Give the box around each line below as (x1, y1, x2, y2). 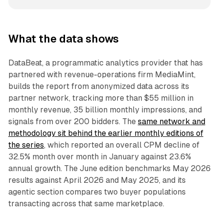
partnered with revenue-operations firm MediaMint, (8, 70, 196, 80)
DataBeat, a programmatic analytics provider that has (8, 58, 203, 68)
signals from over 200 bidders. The (8, 117, 138, 127)
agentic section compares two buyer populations (8, 187, 186, 197)
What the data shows (8, 33, 119, 45)
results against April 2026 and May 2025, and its (8, 175, 186, 185)
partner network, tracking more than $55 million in (8, 93, 194, 103)
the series (8, 140, 44, 150)
